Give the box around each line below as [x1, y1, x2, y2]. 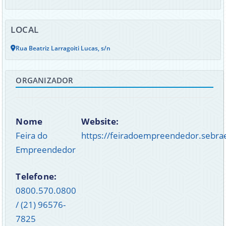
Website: [81, 115, 119, 127]
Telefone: [16, 170, 57, 182]
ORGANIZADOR [16, 75, 74, 85]
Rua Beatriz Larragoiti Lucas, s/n [16, 43, 111, 52]
